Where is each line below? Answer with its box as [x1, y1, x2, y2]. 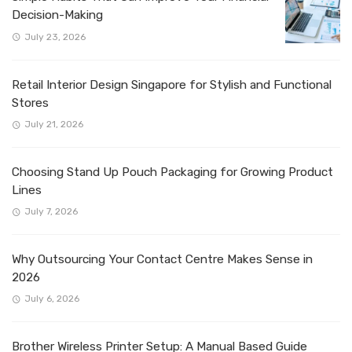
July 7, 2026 [24, 205, 78, 217]
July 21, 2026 [24, 118, 83, 130]
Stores [12, 95, 49, 110]
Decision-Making [12, 8, 103, 23]
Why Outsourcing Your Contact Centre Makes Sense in [12, 251, 313, 266]
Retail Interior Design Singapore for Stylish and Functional [12, 77, 332, 92]
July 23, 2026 [24, 31, 86, 42]
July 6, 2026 [24, 293, 79, 305]
